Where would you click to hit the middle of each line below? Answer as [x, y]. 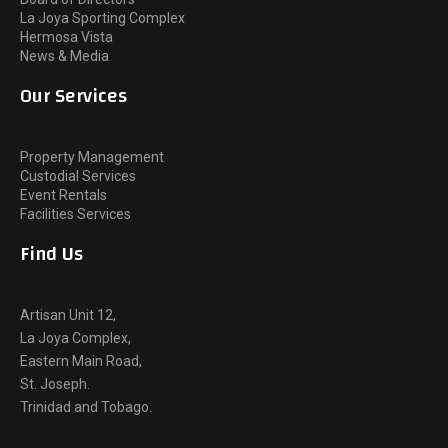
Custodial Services [78, 175]
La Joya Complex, [75, 337]
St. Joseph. [55, 383]
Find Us [51, 254]
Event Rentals [63, 194]
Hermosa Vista [66, 36]
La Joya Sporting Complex [102, 17]
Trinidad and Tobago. [86, 406]
